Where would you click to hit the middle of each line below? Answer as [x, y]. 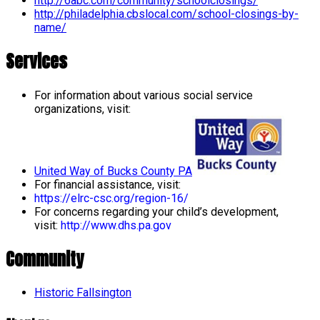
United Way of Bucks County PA [113, 171]
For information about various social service [144, 95]
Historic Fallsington [83, 293]
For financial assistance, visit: [107, 184]
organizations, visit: [82, 109]
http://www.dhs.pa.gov [116, 225]
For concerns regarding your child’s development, [156, 211]
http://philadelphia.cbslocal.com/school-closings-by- [166, 14]
